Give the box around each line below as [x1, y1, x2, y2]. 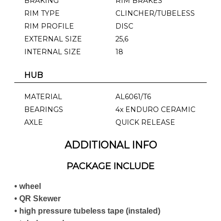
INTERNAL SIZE [24, 47, 81, 56]
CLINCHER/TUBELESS [115, 8, 195, 18]
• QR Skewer [14, 194, 61, 202]
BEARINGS [24, 105, 63, 114]
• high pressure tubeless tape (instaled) [14, 206, 160, 215]
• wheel [14, 182, 41, 190]
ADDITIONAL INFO [64, 139, 157, 151]
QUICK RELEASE [115, 117, 175, 127]
